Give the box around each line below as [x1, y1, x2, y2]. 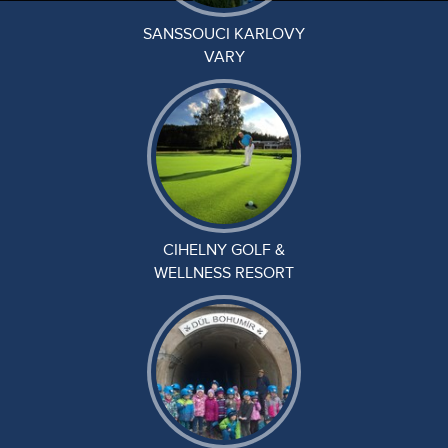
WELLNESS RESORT [154, 263, 294, 283]
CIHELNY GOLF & [163, 240, 285, 260]
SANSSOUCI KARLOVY [143, 24, 305, 44]
